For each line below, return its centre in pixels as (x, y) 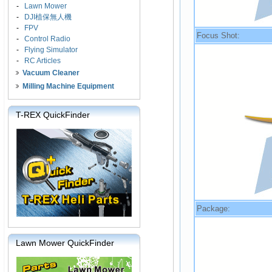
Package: (214, 208)
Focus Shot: (219, 35)
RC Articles (42, 61)
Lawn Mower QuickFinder (65, 243)
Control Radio (47, 39)
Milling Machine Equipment (68, 86)
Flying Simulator (51, 50)
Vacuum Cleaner (51, 73)
